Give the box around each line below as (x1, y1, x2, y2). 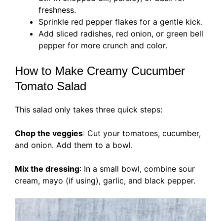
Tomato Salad (15, 79, 86, 93)
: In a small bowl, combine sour (79, 163, 195, 174)
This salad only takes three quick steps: (15, 104, 162, 114)
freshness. (38, 4, 76, 15)
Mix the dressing (15, 163, 79, 174)
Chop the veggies (15, 128, 83, 138)
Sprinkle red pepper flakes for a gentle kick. (38, 16, 203, 27)
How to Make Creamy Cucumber (15, 64, 185, 77)
